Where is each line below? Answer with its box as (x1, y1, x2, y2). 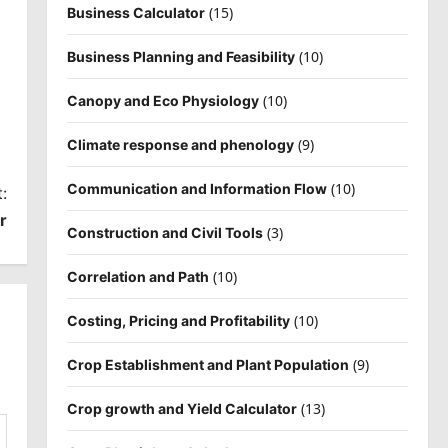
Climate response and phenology (66, 135, 294, 153)
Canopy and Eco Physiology (66, 91, 259, 109)
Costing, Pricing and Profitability (66, 311, 290, 329)
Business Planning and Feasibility (66, 47, 295, 65)
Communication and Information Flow (66, 179, 327, 197)
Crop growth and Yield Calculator (66, 399, 297, 417)
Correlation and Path (66, 267, 209, 285)
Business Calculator (66, 3, 205, 21)
